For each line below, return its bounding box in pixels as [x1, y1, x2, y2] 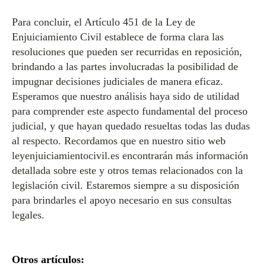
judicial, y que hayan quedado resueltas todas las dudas [12, 120, 250, 132]
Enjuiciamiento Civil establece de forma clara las [12, 31, 224, 43]
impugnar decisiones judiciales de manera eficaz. [12, 75, 223, 87]
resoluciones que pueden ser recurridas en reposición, [12, 46, 242, 58]
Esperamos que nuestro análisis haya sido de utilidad [12, 90, 239, 102]
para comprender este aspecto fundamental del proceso [12, 105, 248, 117]
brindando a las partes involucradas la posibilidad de [12, 61, 238, 72]
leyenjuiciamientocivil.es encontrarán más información [12, 150, 248, 161]
